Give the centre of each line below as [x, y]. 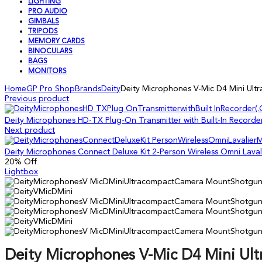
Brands [88, 89]
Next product [30, 130]
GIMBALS [44, 22]
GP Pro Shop [51, 89]
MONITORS [47, 71]
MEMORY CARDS [56, 42]
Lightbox [21, 172]
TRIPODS [43, 32]
